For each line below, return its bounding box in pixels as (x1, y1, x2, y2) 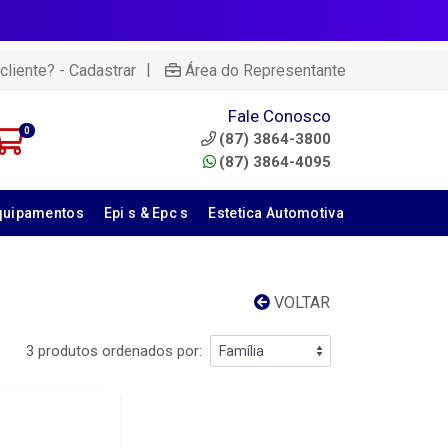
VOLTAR (270, 293, 330, 312)
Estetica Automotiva (208, 205, 344, 221)
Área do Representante (185, 60, 346, 80)
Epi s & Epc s (103, 205, 189, 221)
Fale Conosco (227, 106, 331, 126)
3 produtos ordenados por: (26, 342, 202, 360)
